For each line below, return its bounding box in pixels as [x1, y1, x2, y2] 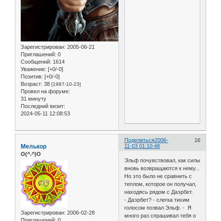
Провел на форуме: [21, 88, 70, 94]
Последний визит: [21, 103, 65, 109]
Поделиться [124, 137, 155, 143]
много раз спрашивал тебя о [124, 213, 196, 219]
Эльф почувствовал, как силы [124, 157, 201, 164]
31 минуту [21, 95, 46, 102]
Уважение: [21, 66, 46, 72]
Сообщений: [21, 58, 51, 65]
